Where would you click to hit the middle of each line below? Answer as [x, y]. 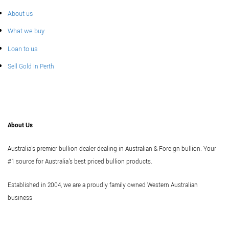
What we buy [26, 31]
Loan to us [22, 49]
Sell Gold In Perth [31, 67]
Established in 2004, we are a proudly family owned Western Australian [103, 185]
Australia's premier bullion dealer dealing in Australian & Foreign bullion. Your [112, 149]
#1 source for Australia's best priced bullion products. [80, 162]
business [20, 198]
